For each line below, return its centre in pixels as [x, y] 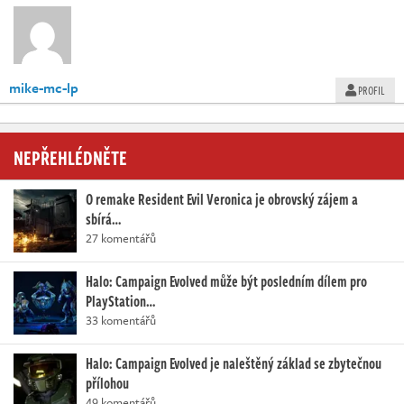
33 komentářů [121, 321]
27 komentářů [121, 239]
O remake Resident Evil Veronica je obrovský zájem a [222, 200]
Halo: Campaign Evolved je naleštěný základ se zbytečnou [234, 364]
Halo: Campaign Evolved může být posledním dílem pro [226, 282]
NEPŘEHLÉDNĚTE [70, 157]
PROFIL [371, 91]
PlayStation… [120, 302]
